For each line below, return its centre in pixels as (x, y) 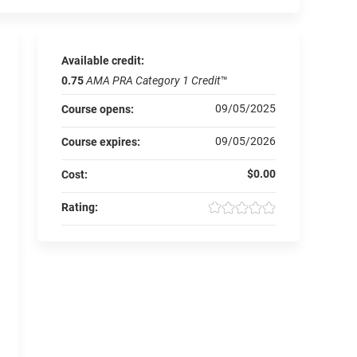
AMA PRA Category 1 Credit (154, 80)
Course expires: (102, 141)
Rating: (81, 207)
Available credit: (104, 60)
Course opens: (99, 109)
